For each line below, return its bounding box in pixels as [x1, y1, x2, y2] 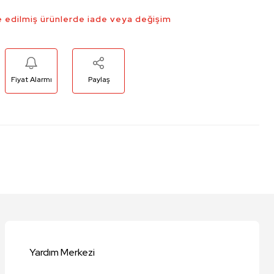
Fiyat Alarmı [10, 75, 52, 84]
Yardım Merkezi [29, 246, 95, 259]
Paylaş [87, 75, 109, 84]
